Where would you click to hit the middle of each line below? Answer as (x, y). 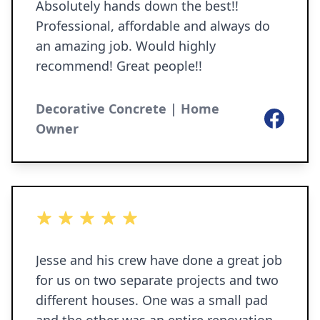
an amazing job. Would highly (126, 46)
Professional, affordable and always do (153, 26)
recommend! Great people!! (119, 66)
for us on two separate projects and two (157, 280)
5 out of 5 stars (76, 218)
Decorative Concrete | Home (127, 109)
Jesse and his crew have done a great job (159, 260)
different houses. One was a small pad (152, 300)
